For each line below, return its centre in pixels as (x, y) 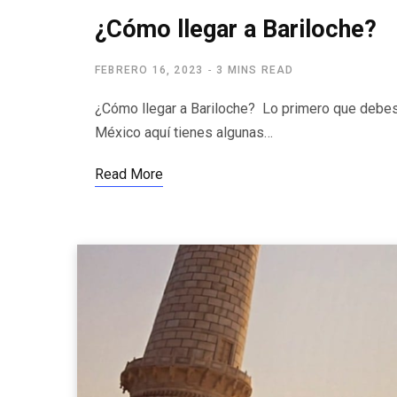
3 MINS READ (255, 70)
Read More (129, 174)
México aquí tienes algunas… (184, 132)
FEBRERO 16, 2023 (149, 70)
